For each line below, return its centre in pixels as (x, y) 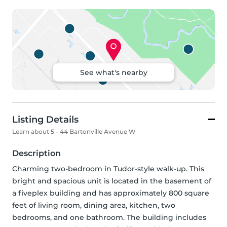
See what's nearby (113, 73)
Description (36, 154)
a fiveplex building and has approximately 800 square (111, 193)
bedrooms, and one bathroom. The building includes (109, 218)
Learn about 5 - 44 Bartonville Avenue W (74, 132)
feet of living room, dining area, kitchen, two (94, 205)
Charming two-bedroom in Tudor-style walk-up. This (108, 169)
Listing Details (45, 120)
